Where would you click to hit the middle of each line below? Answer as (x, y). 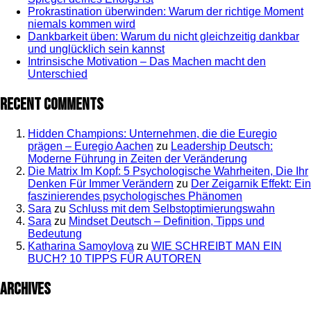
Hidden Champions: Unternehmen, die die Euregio (152, 134)
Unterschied (58, 74)
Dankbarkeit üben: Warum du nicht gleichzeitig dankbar (163, 36)
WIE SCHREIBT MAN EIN (217, 246)
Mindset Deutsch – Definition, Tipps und (167, 221)
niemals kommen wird (82, 24)
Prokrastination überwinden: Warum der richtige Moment (166, 11)
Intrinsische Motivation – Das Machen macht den (147, 61)
